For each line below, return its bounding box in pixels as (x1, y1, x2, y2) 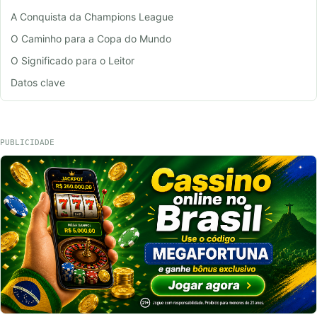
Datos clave (11, 76, 65, 88)
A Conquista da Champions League (11, 10, 173, 23)
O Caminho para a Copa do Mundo (11, 32, 171, 45)
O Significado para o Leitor (11, 54, 134, 67)
